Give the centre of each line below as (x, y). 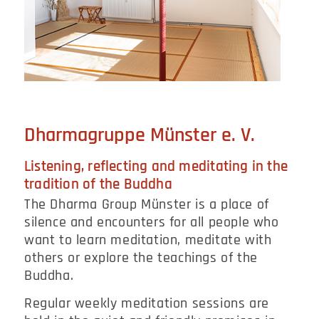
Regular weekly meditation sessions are (147, 304)
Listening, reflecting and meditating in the (156, 166)
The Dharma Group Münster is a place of (147, 205)
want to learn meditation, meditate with (148, 240)
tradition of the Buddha (98, 184)
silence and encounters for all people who (152, 223)
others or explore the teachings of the (141, 258)
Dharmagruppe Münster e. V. (140, 135)
